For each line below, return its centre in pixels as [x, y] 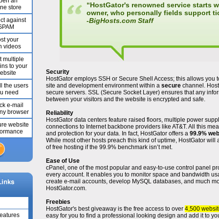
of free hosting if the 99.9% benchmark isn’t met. [109, 147]
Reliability [59, 113]
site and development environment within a [103, 86]
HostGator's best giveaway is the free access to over [115, 209]
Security [57, 72]
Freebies [58, 202]
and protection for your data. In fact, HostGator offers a [118, 133]
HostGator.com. [66, 188]
